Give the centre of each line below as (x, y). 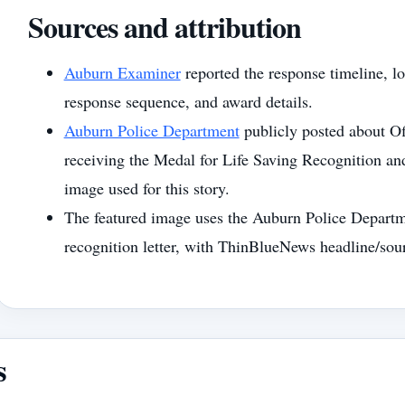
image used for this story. (146, 188)
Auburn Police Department (151, 130)
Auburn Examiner (122, 72)
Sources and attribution (165, 26)
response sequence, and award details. (188, 101)
